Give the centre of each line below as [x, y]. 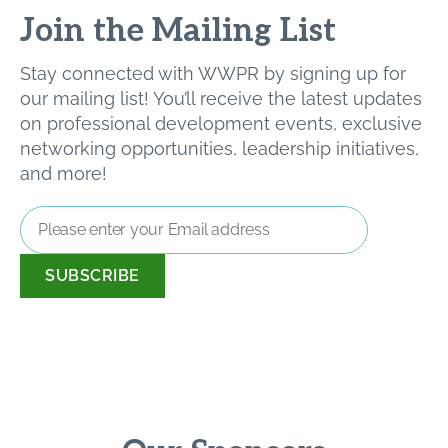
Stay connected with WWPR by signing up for [213, 73]
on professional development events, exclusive [221, 123]
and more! [63, 173]
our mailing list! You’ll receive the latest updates [221, 98]
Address [50, 242]
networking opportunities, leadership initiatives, [219, 148]
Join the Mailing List [178, 30]
